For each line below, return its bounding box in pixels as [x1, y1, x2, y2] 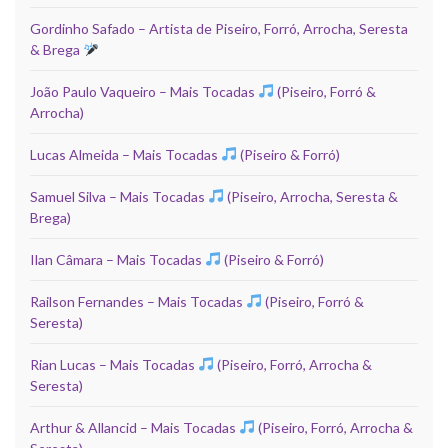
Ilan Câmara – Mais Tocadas [30, 250, 205, 268]
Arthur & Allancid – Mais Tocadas [30, 418, 239, 436]
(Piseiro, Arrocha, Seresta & [223, 187, 398, 205]
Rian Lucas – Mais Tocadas [30, 355, 198, 373]
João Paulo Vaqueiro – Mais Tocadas [30, 82, 258, 100]
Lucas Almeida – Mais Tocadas [30, 145, 221, 163]
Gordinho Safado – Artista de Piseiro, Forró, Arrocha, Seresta [30, 19, 408, 37]
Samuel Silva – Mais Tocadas [30, 187, 208, 205]
